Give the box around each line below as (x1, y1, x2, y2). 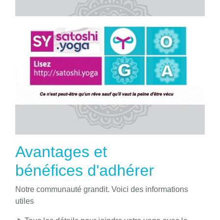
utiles (15, 197, 34, 206)
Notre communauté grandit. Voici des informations (15, 185, 188, 194)
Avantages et (15, 143, 107, 161)
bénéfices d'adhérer (15, 162, 154, 180)
